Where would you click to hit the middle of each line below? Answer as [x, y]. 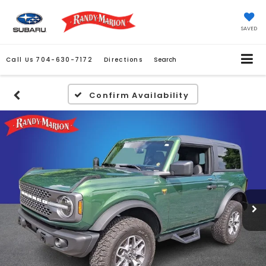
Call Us [20, 60]
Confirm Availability [139, 96]
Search [165, 60]
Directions [123, 60]
